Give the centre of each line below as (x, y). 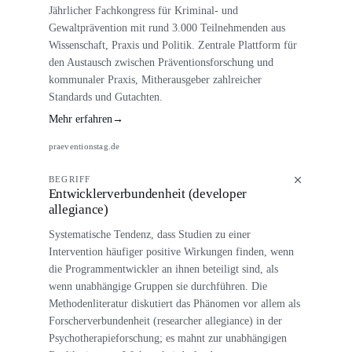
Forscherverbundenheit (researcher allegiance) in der (165, 321)
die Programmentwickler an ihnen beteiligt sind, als (163, 269)
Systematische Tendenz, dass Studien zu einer (149, 235)
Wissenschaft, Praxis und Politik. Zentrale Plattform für (172, 44)
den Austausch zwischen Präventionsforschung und (161, 62)
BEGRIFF (70, 179)
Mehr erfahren (80, 119)
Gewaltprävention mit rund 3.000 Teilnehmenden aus (167, 27)
